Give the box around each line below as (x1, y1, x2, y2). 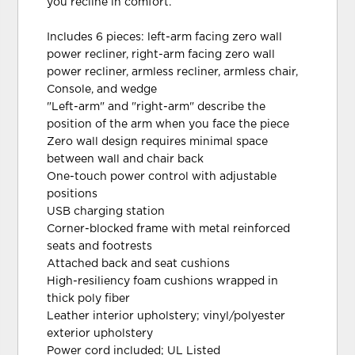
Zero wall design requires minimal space (47, 136, 269, 147)
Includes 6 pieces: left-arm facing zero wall (47, 31, 283, 43)
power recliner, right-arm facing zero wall (47, 48, 276, 60)
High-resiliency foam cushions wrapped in (47, 275, 279, 287)
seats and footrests (47, 240, 153, 252)
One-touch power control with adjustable (47, 170, 277, 182)
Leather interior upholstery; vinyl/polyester (47, 310, 286, 322)
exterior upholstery (47, 327, 154, 339)
